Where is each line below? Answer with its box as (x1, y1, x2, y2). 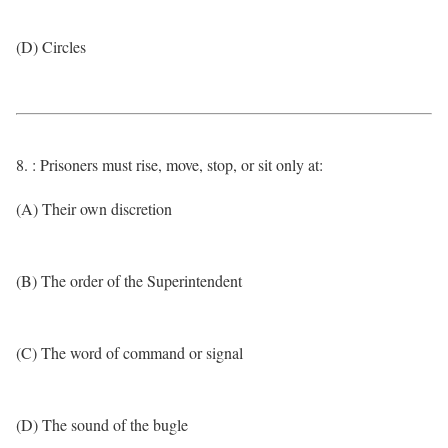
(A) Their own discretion (16, 198, 172, 219)
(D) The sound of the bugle (16, 414, 188, 435)
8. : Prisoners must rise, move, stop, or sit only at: (16, 154, 323, 175)
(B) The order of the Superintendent (16, 270, 242, 291)
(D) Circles (16, 36, 86, 57)
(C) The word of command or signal (16, 342, 243, 363)
